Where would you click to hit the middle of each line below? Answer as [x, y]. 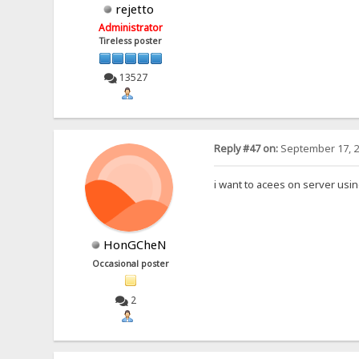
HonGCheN [135, 244]
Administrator [131, 28]
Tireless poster [131, 41]
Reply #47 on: [246, 148]
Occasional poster [131, 263]
